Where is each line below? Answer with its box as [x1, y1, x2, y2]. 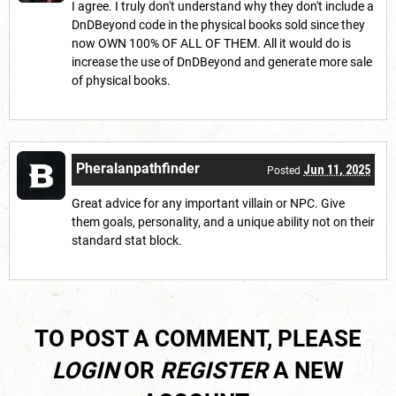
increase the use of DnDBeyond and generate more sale [72, 54, 372, 69]
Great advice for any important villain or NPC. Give [72, 195, 345, 210]
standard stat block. [72, 232, 185, 247]
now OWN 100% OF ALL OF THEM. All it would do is [72, 35, 351, 50]
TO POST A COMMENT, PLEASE [34, 324, 362, 352]
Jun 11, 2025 [303, 162, 370, 177]
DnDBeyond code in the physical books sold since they [72, 17, 365, 32]
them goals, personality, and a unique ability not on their [72, 214, 375, 229]
